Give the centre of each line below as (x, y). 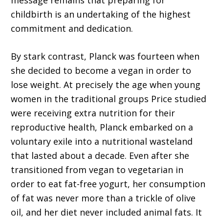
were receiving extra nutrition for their (93, 113)
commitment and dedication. (72, 29)
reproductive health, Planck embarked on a (102, 127)
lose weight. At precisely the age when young (106, 85)
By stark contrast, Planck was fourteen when (105, 56)
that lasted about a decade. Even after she (100, 156)
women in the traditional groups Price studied (109, 99)
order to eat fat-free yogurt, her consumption (108, 184)
